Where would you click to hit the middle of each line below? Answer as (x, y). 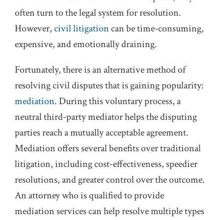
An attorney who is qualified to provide (89, 196)
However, (34, 29)
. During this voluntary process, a (118, 101)
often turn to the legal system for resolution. (98, 13)
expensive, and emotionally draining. (86, 44)
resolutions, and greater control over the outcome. (110, 180)
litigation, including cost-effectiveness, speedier (106, 164)
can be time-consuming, (156, 29)
